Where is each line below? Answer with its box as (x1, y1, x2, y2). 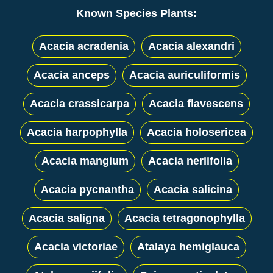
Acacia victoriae (34, 240, 118, 253)
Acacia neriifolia (147, 154, 232, 167)
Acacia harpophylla (27, 126, 127, 138)
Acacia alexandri (147, 40, 235, 52)
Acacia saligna (28, 211, 105, 224)
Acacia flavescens (149, 97, 243, 110)
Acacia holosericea (147, 126, 246, 138)
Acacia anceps (33, 68, 110, 81)
